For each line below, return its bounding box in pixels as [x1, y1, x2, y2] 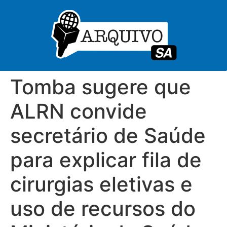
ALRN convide [10, 99, 147, 124]
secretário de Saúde [10, 123, 206, 148]
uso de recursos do [10, 196, 196, 221]
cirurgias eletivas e [10, 172, 193, 197]
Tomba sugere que [10, 74, 191, 99]
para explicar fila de [10, 147, 202, 172]
